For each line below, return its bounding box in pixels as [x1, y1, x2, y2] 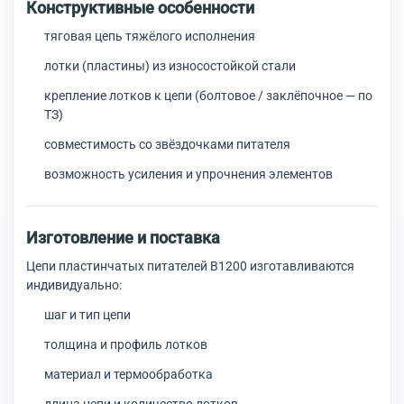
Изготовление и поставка [26, 228, 220, 247]
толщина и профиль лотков [44, 337, 207, 352]
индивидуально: [26, 278, 122, 292]
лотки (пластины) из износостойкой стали [44, 59, 296, 73]
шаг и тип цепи [44, 308, 131, 322]
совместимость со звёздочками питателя [44, 137, 290, 151]
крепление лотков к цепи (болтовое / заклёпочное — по [44, 88, 372, 103]
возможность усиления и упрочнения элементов [44, 167, 333, 181]
